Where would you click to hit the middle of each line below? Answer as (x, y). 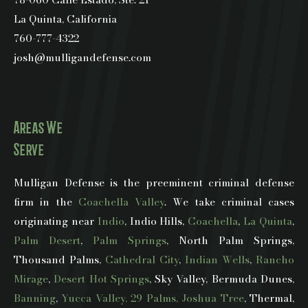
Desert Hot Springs (101, 278)
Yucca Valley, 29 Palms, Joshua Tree (153, 298)
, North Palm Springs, (230, 240)
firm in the (46, 201)
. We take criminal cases (229, 201)
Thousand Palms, (59, 259)
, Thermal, (269, 298)
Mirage (31, 278)
